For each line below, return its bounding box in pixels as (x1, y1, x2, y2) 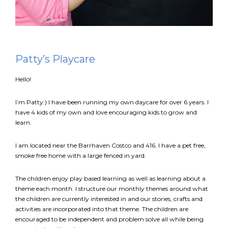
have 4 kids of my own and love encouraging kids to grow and (15, 108, 197, 116)
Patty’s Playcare (15, 52, 95, 65)
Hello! (15, 75, 31, 83)
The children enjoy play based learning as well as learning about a (15, 174, 206, 182)
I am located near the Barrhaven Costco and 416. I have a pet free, (15, 141, 206, 149)
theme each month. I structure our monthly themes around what (15, 184, 208, 192)
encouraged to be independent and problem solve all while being (15, 215, 204, 223)
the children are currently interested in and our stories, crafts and (15, 194, 203, 203)
